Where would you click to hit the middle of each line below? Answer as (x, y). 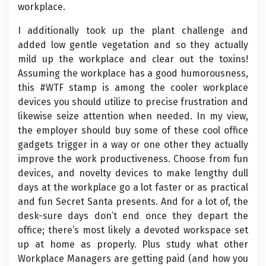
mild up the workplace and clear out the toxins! (133, 59)
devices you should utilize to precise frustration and (133, 102)
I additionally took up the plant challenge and (133, 31)
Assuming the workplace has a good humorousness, (133, 73)
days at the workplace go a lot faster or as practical (133, 187)
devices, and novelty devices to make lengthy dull (133, 173)
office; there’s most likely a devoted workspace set (133, 230)
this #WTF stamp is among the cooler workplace (133, 88)
